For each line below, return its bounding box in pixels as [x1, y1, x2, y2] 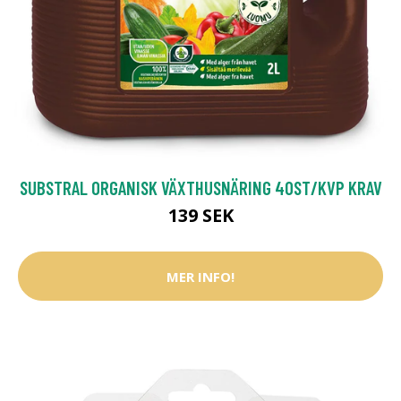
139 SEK [167, 203, 234, 228]
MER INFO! [166, 267, 235, 286]
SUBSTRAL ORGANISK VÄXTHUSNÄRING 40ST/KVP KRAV [19, 176, 382, 200]
